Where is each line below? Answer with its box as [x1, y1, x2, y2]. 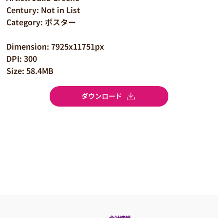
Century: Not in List [6, 3, 81, 16]
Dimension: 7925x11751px [6, 40, 105, 52]
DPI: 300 [6, 52, 37, 64]
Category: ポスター [6, 16, 76, 28]
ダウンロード [81, 91, 122, 101]
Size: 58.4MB [6, 64, 54, 76]
